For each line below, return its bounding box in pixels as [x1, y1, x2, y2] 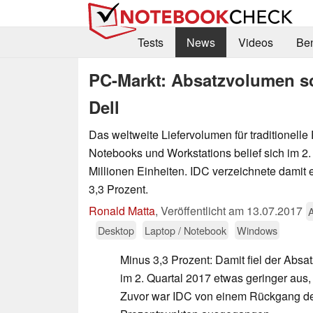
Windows [237, 222, 277, 238]
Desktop [98, 222, 134, 238]
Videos [238, 34, 273, 51]
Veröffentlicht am [161, 202, 247, 219]
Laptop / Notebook [145, 222, 226, 238]
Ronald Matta [89, 202, 155, 219]
